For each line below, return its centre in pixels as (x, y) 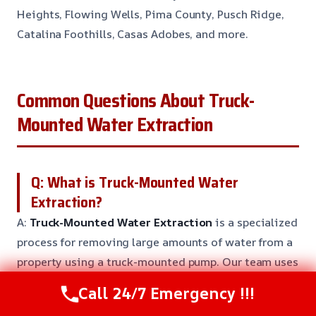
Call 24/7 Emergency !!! (166, 293)
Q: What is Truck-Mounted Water (135, 183)
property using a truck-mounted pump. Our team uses (158, 262)
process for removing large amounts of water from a (155, 242)
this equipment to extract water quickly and (134, 282)
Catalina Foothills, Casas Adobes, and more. (133, 34)
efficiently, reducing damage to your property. (139, 302)
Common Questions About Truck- (136, 101)
